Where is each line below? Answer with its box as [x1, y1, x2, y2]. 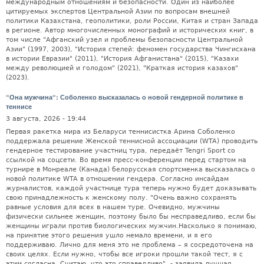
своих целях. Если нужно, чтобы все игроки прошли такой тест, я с [6, 250, 243, 258]
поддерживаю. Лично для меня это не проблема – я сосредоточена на [6, 240, 253, 249]
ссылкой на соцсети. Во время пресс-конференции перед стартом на [6, 156, 246, 164]
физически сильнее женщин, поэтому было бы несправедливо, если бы [6, 212, 256, 220]
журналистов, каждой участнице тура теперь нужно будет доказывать [6, 184, 256, 192]
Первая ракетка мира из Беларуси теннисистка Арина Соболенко [6, 127, 235, 136]
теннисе [6, 101, 32, 111]
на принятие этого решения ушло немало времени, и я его [6, 231, 212, 239]
